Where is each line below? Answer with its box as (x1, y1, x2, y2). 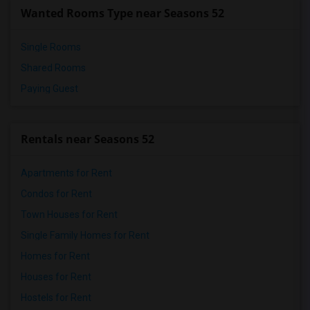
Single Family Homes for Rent (21, 230, 149, 241)
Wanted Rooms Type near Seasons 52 (21, 6, 224, 21)
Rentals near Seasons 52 (21, 131, 154, 147)
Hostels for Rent (21, 292, 91, 303)
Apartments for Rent (21, 167, 112, 179)
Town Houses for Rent (21, 209, 118, 220)
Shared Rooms (21, 62, 86, 73)
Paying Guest (21, 83, 78, 94)
